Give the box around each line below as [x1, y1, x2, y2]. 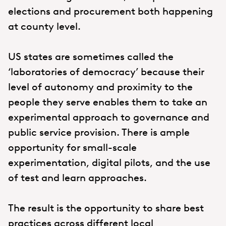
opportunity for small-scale [8, 141, 137, 153]
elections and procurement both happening [8, 5, 213, 17]
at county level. [8, 20, 81, 32]
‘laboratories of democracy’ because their [8, 65, 204, 78]
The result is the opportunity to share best [8, 201, 204, 214]
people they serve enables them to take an [8, 95, 207, 108]
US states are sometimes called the [8, 50, 174, 63]
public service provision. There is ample [8, 126, 190, 138]
